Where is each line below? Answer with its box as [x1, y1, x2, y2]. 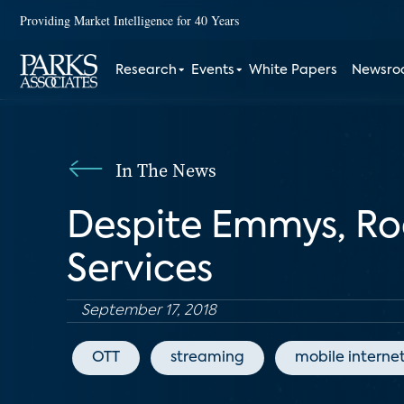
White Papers [249, 64, 338, 77]
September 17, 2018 [81, 304, 216, 318]
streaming [170, 351, 244, 365]
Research [115, 64, 178, 77]
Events [191, 64, 235, 77]
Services [67, 252, 213, 289]
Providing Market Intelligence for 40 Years [20, 11, 239, 29]
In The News [115, 158, 216, 183]
